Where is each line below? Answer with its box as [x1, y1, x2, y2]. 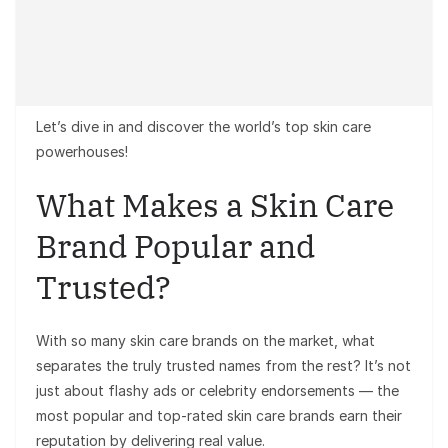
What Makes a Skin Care [36, 183, 394, 226]
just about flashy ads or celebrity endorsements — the [36, 381, 399, 399]
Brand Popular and [36, 224, 315, 267]
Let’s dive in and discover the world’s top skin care [36, 117, 371, 135]
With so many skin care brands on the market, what [36, 331, 375, 349]
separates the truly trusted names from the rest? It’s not [36, 356, 411, 374]
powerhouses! [36, 142, 128, 160]
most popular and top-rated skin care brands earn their [36, 406, 402, 424]
